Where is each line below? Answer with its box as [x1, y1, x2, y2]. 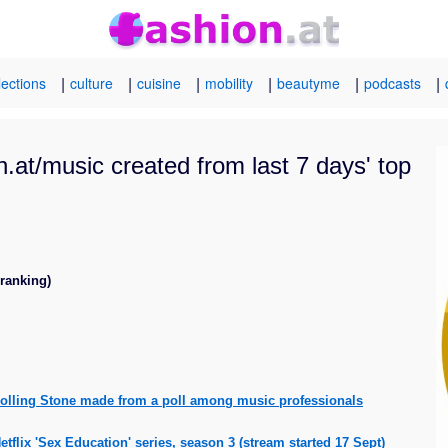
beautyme [277, 73, 340, 94]
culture [70, 73, 113, 94]
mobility [205, 73, 253, 94]
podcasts [364, 73, 421, 94]
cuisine [137, 73, 181, 94]
